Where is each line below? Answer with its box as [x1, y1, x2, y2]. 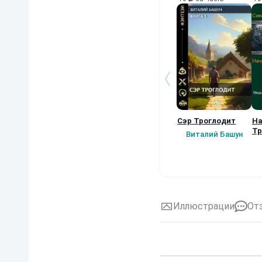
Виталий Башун [185, 129, 243, 139]
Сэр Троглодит [177, 116, 236, 125]
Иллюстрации [173, 200, 235, 212]
